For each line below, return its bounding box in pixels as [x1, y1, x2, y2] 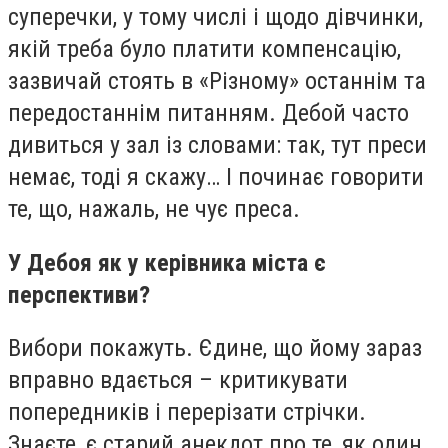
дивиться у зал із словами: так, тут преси [8, 131, 427, 160]
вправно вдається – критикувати [8, 366, 348, 395]
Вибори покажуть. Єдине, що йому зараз [8, 334, 422, 363]
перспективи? [8, 280, 150, 309]
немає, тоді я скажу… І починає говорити [8, 163, 424, 192]
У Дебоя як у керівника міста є [8, 248, 326, 277]
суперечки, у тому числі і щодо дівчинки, [8, 3, 423, 32]
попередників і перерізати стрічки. [8, 398, 366, 427]
